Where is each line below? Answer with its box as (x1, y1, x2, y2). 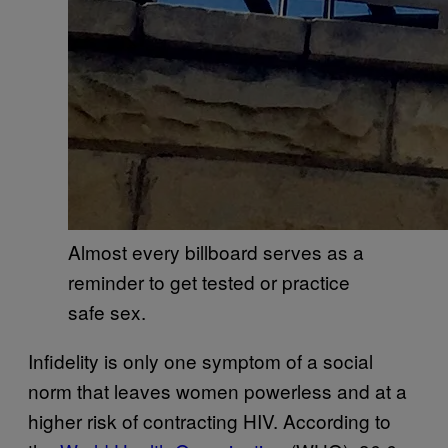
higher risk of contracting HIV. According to (28, 406, 391, 434)
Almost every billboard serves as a (68, 237, 364, 265)
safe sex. (68, 297, 146, 325)
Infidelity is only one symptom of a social (28, 346, 373, 374)
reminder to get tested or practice (68, 267, 350, 295)
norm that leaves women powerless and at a (28, 376, 407, 404)
